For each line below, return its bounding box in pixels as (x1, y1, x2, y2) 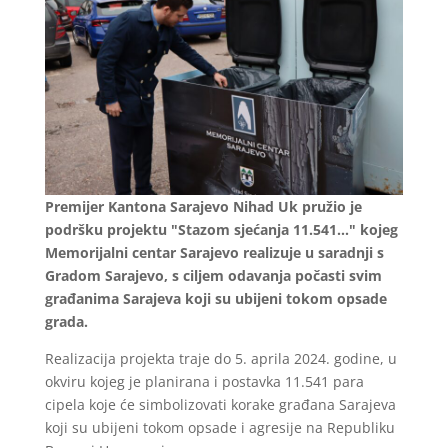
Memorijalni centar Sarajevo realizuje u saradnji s (44, 242, 384, 262)
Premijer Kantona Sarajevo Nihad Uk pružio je (44, 196, 362, 216)
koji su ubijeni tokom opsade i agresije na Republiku (44, 417, 395, 437)
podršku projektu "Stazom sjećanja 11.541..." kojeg (44, 219, 398, 239)
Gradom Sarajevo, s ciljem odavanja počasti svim (44, 265, 382, 285)
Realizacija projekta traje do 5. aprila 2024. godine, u (44, 348, 397, 368)
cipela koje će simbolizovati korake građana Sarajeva (44, 394, 396, 414)
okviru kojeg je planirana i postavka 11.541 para (44, 371, 364, 391)
